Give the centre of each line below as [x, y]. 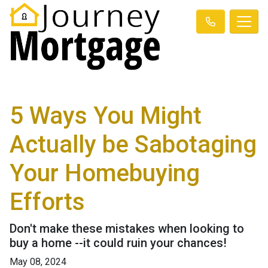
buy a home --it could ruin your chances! [118, 243]
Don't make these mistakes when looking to [127, 228]
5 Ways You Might [106, 115]
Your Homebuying [105, 173]
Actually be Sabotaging [133, 144]
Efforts [47, 202]
